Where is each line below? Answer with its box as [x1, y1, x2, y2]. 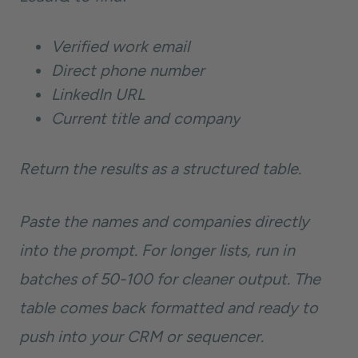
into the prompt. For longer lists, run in [19, 241, 295, 260]
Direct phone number [51, 61, 205, 80]
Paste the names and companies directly [19, 212, 309, 231]
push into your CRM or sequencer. [19, 327, 264, 346]
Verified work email [51, 37, 189, 56]
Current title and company [51, 109, 241, 128]
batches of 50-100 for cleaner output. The [19, 269, 320, 288]
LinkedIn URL [51, 85, 145, 104]
